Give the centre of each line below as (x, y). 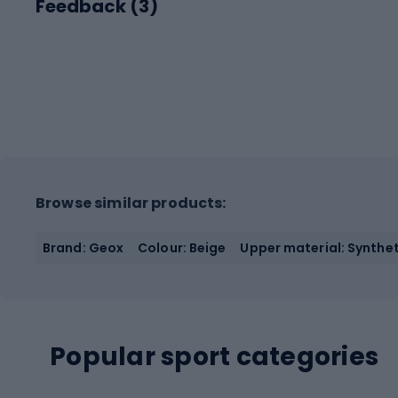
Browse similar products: (131, 203)
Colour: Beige (182, 247)
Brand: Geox (84, 247)
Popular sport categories (214, 356)
